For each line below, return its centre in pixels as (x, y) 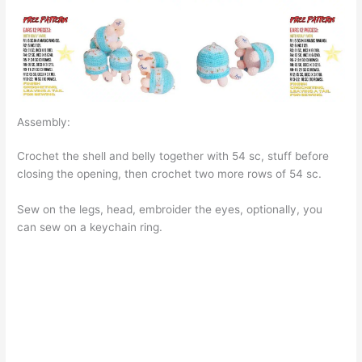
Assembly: (46, 122)
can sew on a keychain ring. (92, 227)
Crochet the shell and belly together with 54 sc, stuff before (173, 156)
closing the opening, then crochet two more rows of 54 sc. (171, 174)
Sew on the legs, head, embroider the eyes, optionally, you (170, 209)
